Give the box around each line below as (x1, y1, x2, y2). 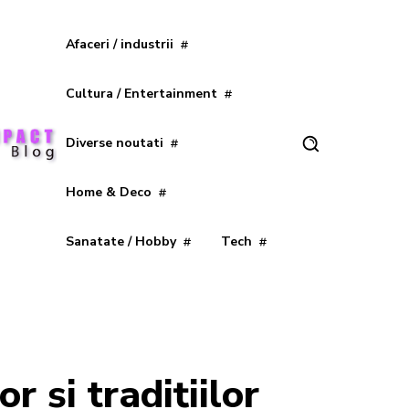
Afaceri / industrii (65, 36, 173, 53)
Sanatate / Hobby (65, 233, 176, 250)
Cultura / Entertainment (65, 85, 217, 102)
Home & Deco (65, 184, 152, 201)
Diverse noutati (65, 134, 163, 152)
